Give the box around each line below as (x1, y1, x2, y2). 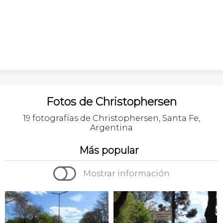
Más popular (79, 144, 139, 156)
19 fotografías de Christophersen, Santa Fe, (23, 113, 200, 123)
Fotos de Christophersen (46, 95, 177, 109)
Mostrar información (83, 168, 170, 178)
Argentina (90, 123, 133, 132)
